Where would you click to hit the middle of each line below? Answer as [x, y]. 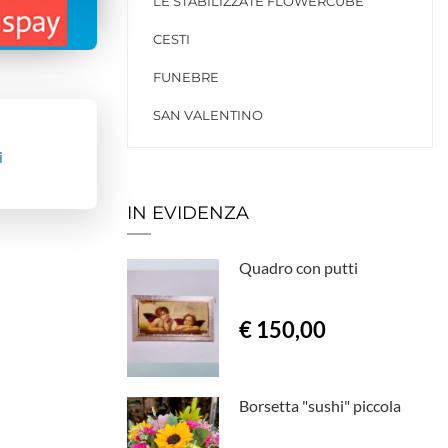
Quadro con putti [298, 267]
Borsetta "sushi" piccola [319, 406]
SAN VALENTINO [208, 115]
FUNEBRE [186, 77]
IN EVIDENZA [188, 213]
